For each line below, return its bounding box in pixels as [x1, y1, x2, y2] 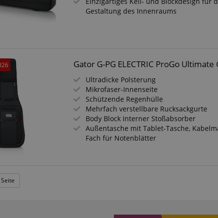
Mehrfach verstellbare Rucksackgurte [86, 104, 208, 113]
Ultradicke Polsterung [86, 75, 156, 84]
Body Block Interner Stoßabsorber [86, 114, 196, 123]
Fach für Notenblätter [86, 133, 157, 143]
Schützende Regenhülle [86, 94, 163, 104]
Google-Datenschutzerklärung [78, 18, 160, 27]
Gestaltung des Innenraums [86, 6, 177, 16]
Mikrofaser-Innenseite [86, 85, 158, 94]
